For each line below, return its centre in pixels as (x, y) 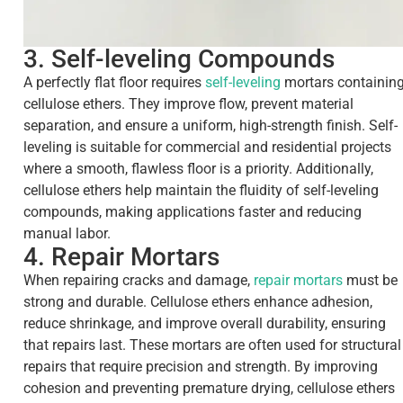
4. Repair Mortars (121, 257)
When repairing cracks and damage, (139, 281)
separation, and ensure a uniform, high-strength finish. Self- (210, 126)
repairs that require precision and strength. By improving (201, 367)
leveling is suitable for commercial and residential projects (207, 148)
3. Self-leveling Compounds (179, 59)
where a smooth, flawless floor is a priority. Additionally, (198, 169)
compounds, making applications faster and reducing (193, 212)
